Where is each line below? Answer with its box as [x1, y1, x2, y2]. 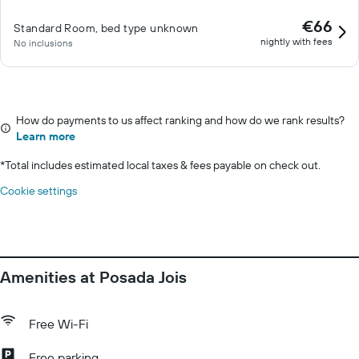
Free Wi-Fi [29, 316, 88, 332]
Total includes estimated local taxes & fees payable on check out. [5, 158, 321, 172]
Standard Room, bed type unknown [14, 21, 199, 35]
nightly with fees [260, 35, 333, 47]
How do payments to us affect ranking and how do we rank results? [16, 113, 345, 127]
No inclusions [14, 37, 73, 49]
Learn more [16, 129, 75, 143]
